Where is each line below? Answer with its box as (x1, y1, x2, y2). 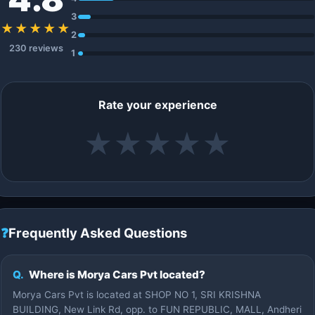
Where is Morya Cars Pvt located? (27, 268, 205, 281)
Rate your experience (98, 98, 217, 112)
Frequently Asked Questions (8, 225, 187, 240)
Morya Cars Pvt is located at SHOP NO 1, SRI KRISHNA (13, 289, 261, 300)
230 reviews (8, 43, 63, 53)
